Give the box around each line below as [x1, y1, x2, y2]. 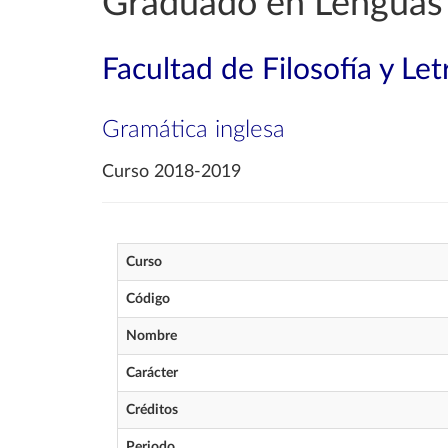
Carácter [126, 366, 178, 380]
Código [126, 292, 170, 306]
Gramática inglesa [102, 118, 285, 142]
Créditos [126, 403, 178, 417]
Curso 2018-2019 [102, 163, 241, 181]
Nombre [126, 329, 177, 343]
